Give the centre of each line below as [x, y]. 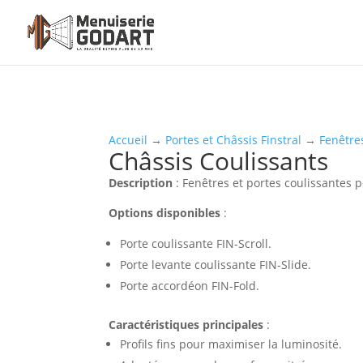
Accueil [128, 139]
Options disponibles [165, 212]
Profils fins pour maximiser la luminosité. [231, 344]
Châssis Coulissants [219, 160]
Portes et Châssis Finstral [234, 139]
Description [141, 182]
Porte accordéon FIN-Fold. [190, 285]
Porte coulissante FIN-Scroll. [196, 243]
